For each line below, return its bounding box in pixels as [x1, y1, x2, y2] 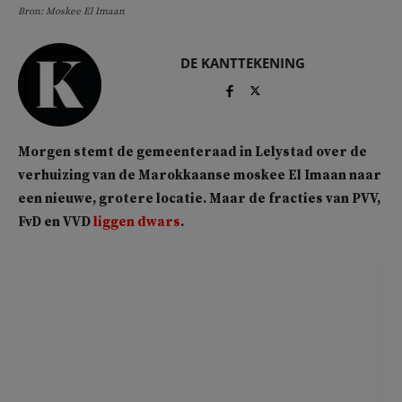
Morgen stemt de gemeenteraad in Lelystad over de [18, 143, 367, 161]
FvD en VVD [18, 213, 93, 231]
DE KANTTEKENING [179, 53, 305, 72]
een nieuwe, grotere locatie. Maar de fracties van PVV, [18, 189, 380, 207]
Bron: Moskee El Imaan [18, 4, 125, 18]
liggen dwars [93, 213, 180, 231]
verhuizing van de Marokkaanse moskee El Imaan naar [18, 166, 381, 184]
